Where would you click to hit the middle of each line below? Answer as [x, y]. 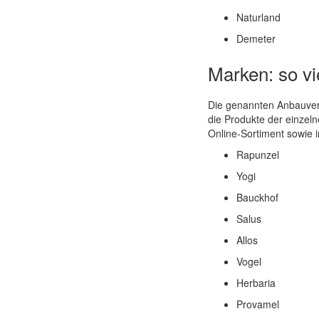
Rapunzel [257, 155]
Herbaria [256, 283]
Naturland [258, 17]
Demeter [256, 38]
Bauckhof [257, 197]
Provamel [257, 304]
